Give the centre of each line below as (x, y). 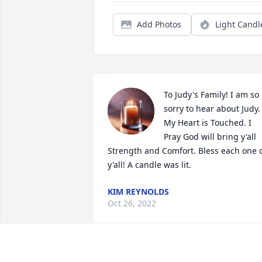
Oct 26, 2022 (132, 204)
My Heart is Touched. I (208, 123)
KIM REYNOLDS (138, 192)
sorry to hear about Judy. (212, 109)
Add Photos (159, 25)
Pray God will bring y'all (210, 137)
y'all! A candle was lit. (149, 165)
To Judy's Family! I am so (211, 95)
